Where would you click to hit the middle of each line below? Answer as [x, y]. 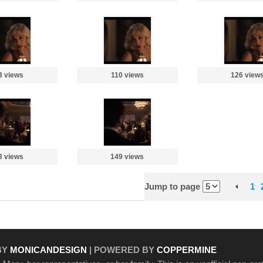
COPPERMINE [187, 250]
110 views [127, 75]
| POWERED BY [122, 250]
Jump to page [173, 186]
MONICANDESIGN [48, 250]
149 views [127, 157]
